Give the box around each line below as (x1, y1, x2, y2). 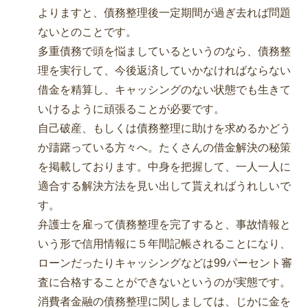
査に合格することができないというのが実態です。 (38, 276, 291, 289)
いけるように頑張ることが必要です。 (38, 103, 225, 115)
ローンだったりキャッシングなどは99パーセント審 (38, 257, 292, 269)
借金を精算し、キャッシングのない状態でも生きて (38, 84, 291, 96)
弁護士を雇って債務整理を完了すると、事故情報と (38, 219, 291, 231)
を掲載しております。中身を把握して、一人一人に (38, 161, 291, 173)
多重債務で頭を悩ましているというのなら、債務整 (38, 45, 291, 58)
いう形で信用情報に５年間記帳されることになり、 (38, 238, 291, 250)
